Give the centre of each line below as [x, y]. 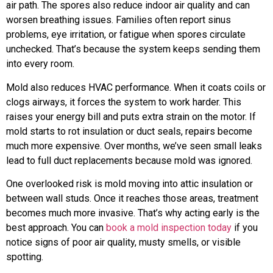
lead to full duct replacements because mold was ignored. [129, 160]
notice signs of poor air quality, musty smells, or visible [123, 243]
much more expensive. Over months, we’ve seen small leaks [134, 146]
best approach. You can [56, 228]
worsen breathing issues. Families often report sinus [119, 20]
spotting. [25, 257]
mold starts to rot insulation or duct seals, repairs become [129, 131]
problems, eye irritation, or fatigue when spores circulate [126, 35]
